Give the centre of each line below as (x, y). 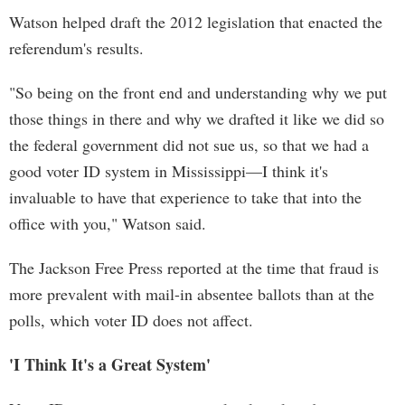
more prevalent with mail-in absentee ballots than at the (192, 294)
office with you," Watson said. (108, 223)
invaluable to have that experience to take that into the (185, 197)
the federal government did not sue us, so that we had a (189, 145)
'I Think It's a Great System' (110, 364)
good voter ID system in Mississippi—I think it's (169, 171)
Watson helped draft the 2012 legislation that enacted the (196, 22)
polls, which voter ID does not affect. (131, 320)
